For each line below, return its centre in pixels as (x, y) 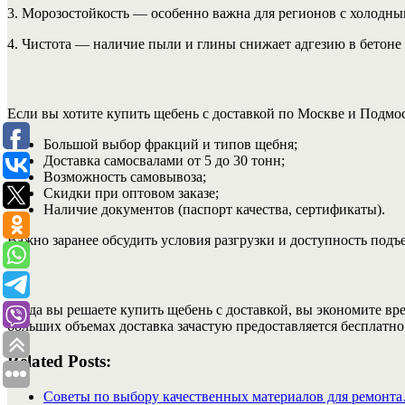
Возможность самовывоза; (125, 176)
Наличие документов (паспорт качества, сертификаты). (214, 209)
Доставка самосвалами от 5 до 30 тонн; (164, 160)
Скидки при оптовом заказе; (131, 193)
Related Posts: (59, 362)
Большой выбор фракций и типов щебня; (170, 144)
